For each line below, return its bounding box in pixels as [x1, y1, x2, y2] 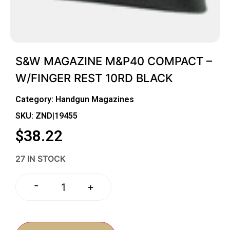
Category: [15, 94, 55, 104]
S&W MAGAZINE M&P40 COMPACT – [15, 54, 212, 68]
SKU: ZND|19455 [15, 110, 78, 121]
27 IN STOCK [15, 154, 66, 164]
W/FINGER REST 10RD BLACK [15, 71, 173, 85]
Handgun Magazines [55, 94, 134, 104]
